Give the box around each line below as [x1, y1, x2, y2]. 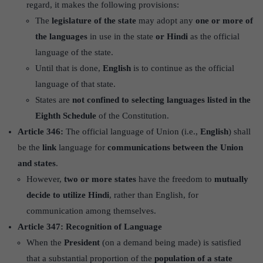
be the [18, 142, 42, 152]
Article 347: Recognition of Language [18, 221, 162, 231]
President [64, 237, 100, 247]
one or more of [195, 15, 253, 25]
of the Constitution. [96, 110, 169, 120]
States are [35, 95, 72, 104]
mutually [214, 174, 248, 184]
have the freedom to [136, 174, 214, 184]
